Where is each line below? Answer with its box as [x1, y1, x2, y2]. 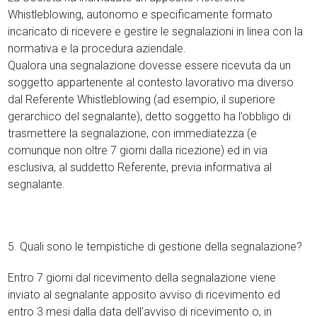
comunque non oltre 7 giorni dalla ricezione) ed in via [8, 144, 268, 157]
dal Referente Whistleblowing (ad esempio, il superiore [8, 93, 276, 106]
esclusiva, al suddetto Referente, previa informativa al [8, 161, 272, 174]
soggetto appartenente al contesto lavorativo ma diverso [8, 76, 294, 89]
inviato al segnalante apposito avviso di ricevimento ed [8, 288, 281, 301]
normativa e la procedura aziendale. [8, 42, 187, 55]
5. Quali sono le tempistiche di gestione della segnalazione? [8, 240, 303, 253]
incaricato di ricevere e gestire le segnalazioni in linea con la [8, 25, 304, 38]
